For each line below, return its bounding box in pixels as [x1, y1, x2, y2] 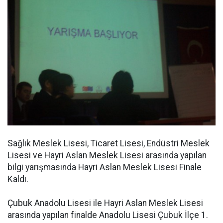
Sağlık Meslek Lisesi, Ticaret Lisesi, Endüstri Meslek [7, 138, 210, 149]
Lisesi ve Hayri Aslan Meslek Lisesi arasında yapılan [7, 150, 207, 161]
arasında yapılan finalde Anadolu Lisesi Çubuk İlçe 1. [7, 210, 208, 221]
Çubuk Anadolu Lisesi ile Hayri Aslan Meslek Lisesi [7, 198, 203, 209]
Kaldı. [7, 174, 28, 185]
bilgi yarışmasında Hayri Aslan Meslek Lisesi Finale [7, 162, 202, 173]
